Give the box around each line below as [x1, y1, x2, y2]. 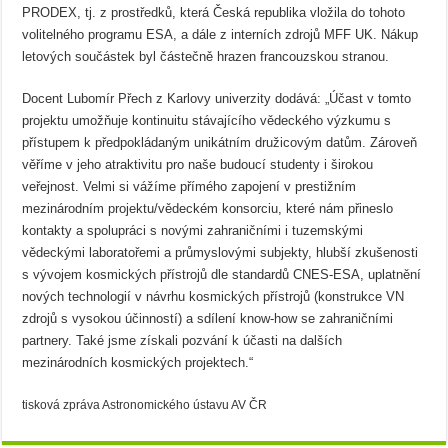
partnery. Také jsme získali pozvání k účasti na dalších [22, 333, 343, 348]
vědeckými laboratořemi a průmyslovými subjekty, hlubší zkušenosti [22, 245, 419, 260]
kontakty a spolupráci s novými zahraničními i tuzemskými [22, 223, 364, 238]
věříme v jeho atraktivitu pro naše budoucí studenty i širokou [22, 157, 374, 172]
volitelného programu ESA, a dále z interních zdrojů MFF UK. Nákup [22, 27, 419, 42]
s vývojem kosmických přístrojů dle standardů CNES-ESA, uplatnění [22, 267, 422, 282]
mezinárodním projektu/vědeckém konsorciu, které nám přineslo [22, 201, 394, 216]
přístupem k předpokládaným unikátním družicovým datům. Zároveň [22, 135, 418, 150]
